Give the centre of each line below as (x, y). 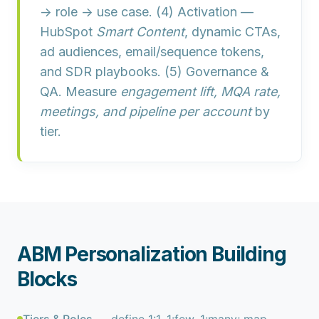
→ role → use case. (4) (109, 12)
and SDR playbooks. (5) (113, 72)
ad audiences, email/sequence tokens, (152, 52)
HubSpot (68, 32)
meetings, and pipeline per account (146, 111)
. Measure (89, 91)
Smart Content (140, 32)
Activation (207, 12)
